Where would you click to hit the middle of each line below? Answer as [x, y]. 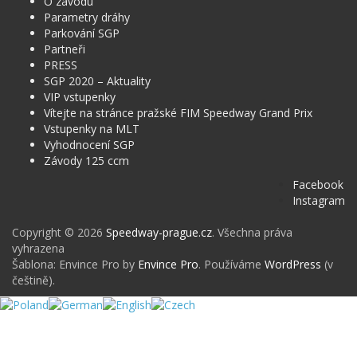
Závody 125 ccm [86, 160]
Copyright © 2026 [59, 232]
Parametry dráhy [87, 17]
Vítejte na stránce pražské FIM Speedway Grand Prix [178, 112]
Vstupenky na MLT [92, 128]
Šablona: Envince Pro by [75, 264]
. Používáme [231, 264]
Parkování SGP [82, 33]
